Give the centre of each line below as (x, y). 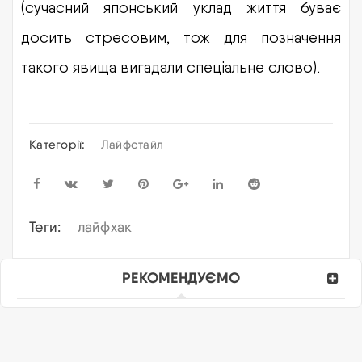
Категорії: (57, 144)
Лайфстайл (132, 144)
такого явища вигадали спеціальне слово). (170, 67)
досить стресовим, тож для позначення (181, 37)
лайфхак (105, 226)
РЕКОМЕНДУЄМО (181, 277)
